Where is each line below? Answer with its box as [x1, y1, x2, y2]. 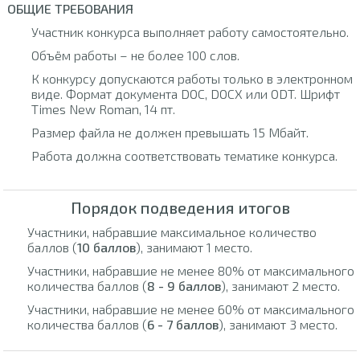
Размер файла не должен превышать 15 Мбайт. [31, 125, 309, 141]
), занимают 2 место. [221, 277, 341, 293]
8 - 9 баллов [147, 277, 222, 293]
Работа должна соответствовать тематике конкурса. [31, 148, 337, 164]
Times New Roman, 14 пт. [31, 101, 175, 117]
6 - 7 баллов [147, 316, 219, 332]
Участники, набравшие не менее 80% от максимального [27, 262, 355, 278]
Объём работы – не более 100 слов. [31, 47, 239, 63]
